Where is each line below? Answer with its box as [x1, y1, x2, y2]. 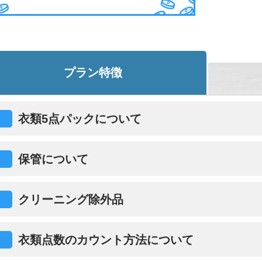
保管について [18, 152, 88, 166]
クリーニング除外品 [18, 192, 123, 206]
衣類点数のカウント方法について [18, 233, 194, 246]
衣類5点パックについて [18, 112, 142, 125]
